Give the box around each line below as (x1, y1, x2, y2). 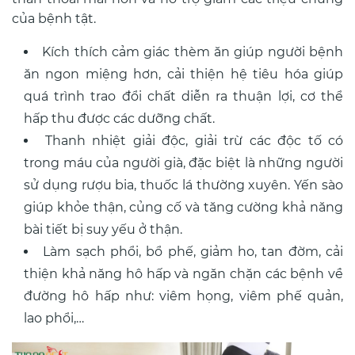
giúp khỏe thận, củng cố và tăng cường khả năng (24, 200, 343, 216)
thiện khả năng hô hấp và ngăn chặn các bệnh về (24, 266, 343, 282)
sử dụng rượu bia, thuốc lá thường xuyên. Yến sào (24, 177, 343, 193)
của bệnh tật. (12, 11, 96, 27)
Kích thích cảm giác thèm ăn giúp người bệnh (42, 44, 344, 60)
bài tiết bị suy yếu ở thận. (24, 222, 182, 238)
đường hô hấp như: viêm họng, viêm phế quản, (24, 288, 343, 304)
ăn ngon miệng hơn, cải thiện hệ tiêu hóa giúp (24, 67, 343, 82)
